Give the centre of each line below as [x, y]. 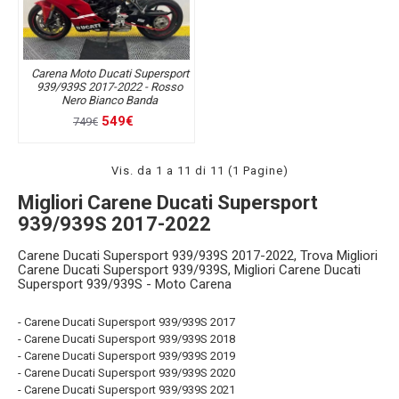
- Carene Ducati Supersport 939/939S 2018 [126, 339]
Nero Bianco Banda [110, 101]
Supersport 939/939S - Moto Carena [125, 285]
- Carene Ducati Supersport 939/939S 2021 [126, 390]
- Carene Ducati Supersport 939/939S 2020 [126, 373]
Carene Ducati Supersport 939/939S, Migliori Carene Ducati [189, 270]
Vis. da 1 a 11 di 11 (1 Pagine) [199, 171]
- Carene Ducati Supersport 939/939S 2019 [126, 356]
